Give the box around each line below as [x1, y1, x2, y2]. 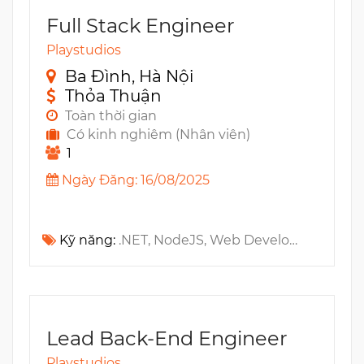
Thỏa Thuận [64, 85, 162, 106]
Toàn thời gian [65, 107, 157, 123]
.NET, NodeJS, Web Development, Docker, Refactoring [119, 232, 289, 248]
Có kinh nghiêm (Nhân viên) [67, 126, 250, 142]
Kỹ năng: [59, 232, 119, 248]
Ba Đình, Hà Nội [64, 66, 193, 86]
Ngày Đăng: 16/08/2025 [58, 171, 210, 188]
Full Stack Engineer [46, 13, 235, 37]
